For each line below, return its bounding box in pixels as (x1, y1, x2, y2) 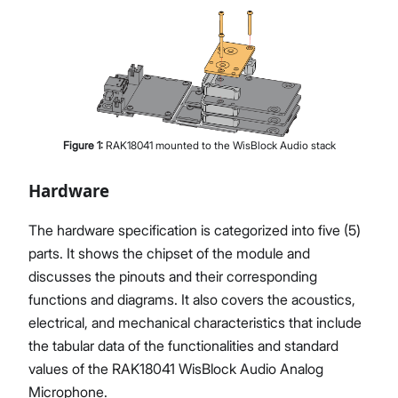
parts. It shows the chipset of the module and (28, 243, 310, 262)
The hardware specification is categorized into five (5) (28, 220, 361, 239)
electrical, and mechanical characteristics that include (28, 313, 362, 331)
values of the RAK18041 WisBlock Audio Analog (28, 359, 323, 378)
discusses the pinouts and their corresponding (28, 267, 317, 285)
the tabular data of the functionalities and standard (28, 336, 338, 354)
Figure (62, 138, 97, 152)
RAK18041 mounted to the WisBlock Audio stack (105, 138, 336, 152)
